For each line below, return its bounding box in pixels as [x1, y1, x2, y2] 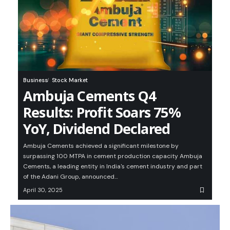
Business [23, 76, 48, 84]
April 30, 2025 [23, 186, 63, 194]
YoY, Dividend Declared [23, 119, 170, 139]
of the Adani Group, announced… [23, 172, 118, 181]
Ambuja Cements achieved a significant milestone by [23, 142, 179, 150]
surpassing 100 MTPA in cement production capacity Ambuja [23, 152, 202, 161]
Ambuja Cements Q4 [23, 86, 156, 106]
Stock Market [52, 76, 88, 84]
